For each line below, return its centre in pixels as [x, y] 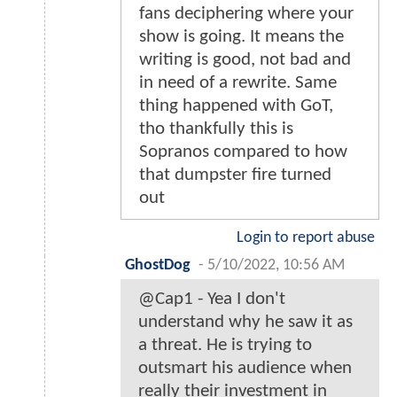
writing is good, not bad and [245, 60]
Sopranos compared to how [243, 152]
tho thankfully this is [216, 129]
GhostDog [158, 266]
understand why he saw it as [245, 323]
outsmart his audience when [245, 369]
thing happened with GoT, [236, 106]
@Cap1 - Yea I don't [212, 300]
